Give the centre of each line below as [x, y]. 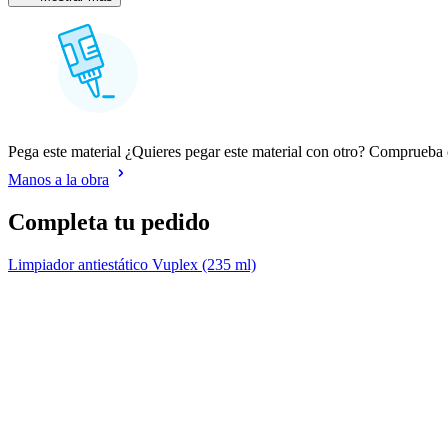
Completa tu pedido [109, 221]
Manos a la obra [58, 180]
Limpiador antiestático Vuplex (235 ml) [132, 264]
